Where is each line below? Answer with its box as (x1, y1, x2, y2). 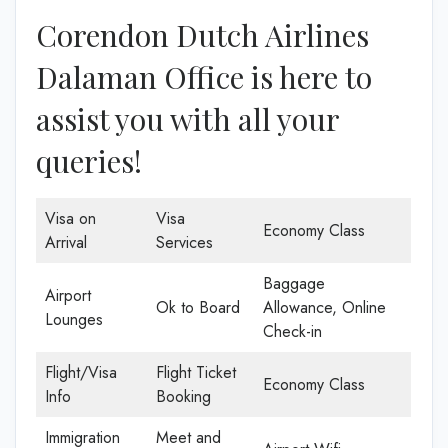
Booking (156, 385, 211, 408)
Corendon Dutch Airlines (36, 15, 369, 55)
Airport (45, 284, 91, 307)
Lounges (45, 308, 103, 331)
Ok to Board (156, 296, 240, 319)
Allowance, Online (263, 296, 386, 319)
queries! (36, 141, 142, 181)
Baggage (263, 272, 325, 295)
